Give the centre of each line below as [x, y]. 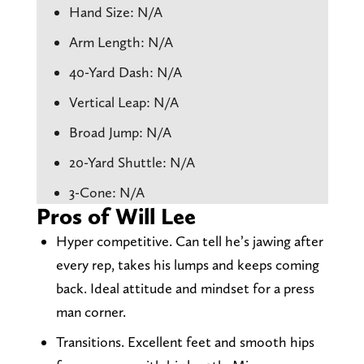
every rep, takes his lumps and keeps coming [187, 264]
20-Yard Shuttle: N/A [132, 162]
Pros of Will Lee [116, 216]
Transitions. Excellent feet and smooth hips [185, 341]
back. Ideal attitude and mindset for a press [185, 288]
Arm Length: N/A [121, 41]
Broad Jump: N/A [120, 132]
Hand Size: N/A [115, 11]
